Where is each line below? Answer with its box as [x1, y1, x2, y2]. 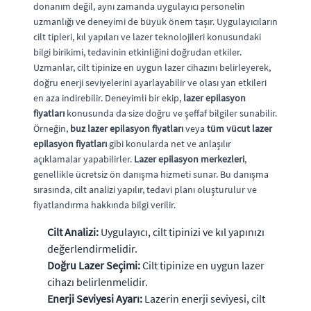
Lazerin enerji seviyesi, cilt [142, 291, 265, 305]
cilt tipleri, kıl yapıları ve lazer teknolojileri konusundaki [33, 30, 261, 43]
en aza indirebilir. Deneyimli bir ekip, [33, 91, 183, 104]
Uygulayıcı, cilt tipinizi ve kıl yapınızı [99, 224, 264, 239]
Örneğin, [33, 121, 70, 135]
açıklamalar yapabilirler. [33, 152, 134, 165]
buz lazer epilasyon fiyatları [70, 121, 183, 135]
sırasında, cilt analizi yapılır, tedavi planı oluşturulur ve [33, 183, 257, 196]
